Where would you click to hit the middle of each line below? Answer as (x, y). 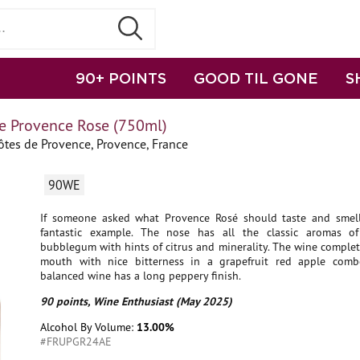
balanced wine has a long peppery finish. (141, 276)
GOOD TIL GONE (256, 78)
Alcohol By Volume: (88, 327)
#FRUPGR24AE (76, 342)
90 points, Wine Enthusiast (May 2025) (136, 301)
